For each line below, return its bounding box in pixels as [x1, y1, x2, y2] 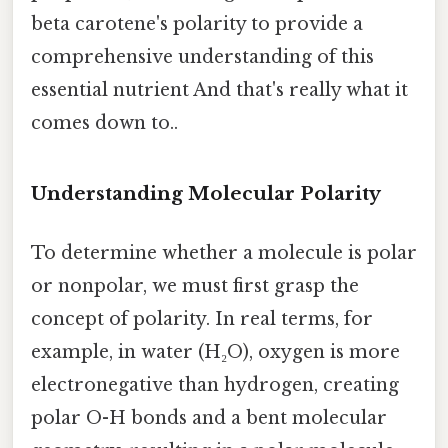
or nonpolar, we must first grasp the [31, 275, 359, 298]
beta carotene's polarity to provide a [31, 13, 363, 36]
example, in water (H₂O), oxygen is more [31, 341, 400, 364]
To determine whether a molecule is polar [31, 242, 417, 265]
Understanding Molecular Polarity [31, 181, 381, 205]
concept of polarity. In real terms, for [31, 308, 373, 331]
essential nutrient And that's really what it [31, 79, 408, 102]
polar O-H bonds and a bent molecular [31, 407, 387, 430]
